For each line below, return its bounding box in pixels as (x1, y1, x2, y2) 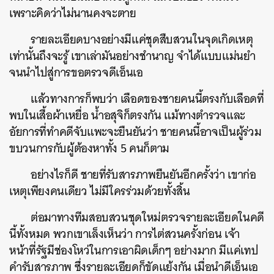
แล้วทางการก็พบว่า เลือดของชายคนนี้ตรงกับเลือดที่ (31, 89, 264, 109)
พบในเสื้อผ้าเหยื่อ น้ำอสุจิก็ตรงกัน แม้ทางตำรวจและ (9, 105, 246, 125)
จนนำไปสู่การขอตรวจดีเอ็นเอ (9, 62, 143, 83)
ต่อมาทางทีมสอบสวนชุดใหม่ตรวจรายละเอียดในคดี (31, 207, 265, 228)
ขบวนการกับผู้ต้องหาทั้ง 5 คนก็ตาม (9, 138, 169, 158)
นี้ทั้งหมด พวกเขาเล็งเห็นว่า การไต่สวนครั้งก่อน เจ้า (9, 224, 240, 244)
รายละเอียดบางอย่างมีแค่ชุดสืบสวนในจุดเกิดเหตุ (31, 29, 253, 50)
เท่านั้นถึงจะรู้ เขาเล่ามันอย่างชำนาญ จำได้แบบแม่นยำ (9, 46, 256, 66)
